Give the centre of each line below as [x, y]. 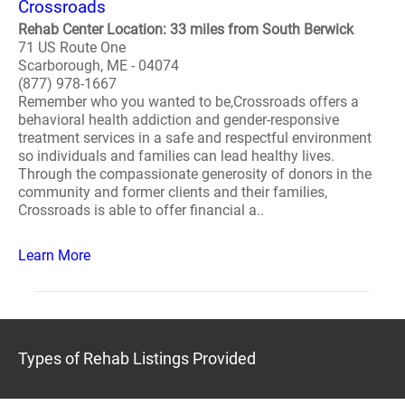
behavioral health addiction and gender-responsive [179, 120]
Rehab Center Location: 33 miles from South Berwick [186, 29]
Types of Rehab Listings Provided [137, 358]
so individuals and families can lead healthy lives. [176, 156]
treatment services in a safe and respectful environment [195, 138]
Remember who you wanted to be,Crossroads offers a [188, 102]
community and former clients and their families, [173, 192]
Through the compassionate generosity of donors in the [195, 174]
